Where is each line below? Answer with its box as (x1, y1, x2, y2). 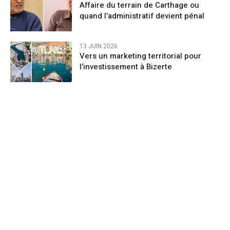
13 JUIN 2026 (80, 41, 118, 51)
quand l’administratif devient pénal (80, 10, 204, 22)
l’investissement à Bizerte (80, 61, 172, 72)
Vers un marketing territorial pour (80, 50, 201, 62)
